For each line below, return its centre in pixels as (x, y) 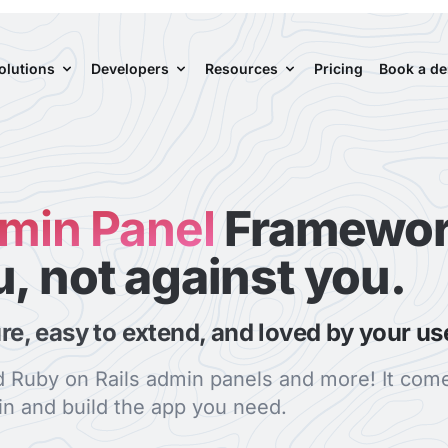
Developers (129, 68)
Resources (241, 68)
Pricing (338, 68)
